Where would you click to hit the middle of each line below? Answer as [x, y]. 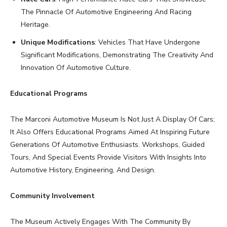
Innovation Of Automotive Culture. [76, 68]
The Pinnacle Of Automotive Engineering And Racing [106, 12]
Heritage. [35, 25]
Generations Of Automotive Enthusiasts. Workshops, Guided [107, 145]
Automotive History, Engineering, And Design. [83, 170]
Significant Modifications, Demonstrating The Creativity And [117, 55]
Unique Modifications [58, 43]
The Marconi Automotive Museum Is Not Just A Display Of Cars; [112, 120]
